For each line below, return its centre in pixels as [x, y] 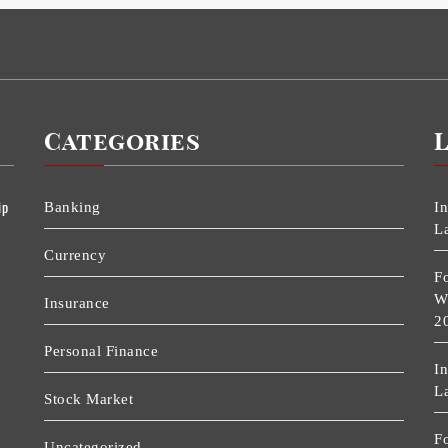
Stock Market [88, 399]
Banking [72, 207]
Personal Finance [101, 351]
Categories [122, 143]
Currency [75, 255]
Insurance [77, 303]
